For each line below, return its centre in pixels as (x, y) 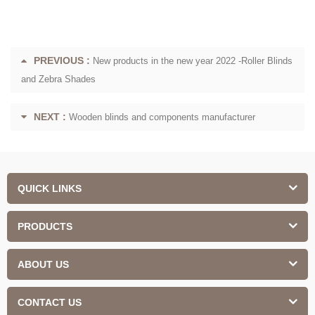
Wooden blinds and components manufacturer (162, 117)
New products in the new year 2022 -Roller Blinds (193, 60)
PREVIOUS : (62, 60)
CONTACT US (50, 302)
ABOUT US (43, 264)
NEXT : (50, 116)
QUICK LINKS (50, 188)
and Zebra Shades (58, 79)
